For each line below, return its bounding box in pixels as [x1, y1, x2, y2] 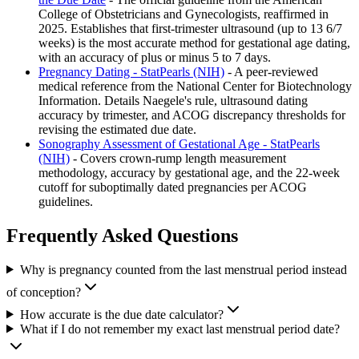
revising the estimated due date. [38, 122, 196, 136]
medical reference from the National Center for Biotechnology [38, 79, 352, 93]
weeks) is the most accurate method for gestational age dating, [38, 35, 350, 50]
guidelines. [38, 194, 93, 208]
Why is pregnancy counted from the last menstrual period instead [19, 262, 347, 276]
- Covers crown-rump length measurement [70, 151, 286, 165]
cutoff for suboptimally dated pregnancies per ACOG [38, 179, 307, 194]
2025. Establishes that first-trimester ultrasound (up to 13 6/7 [38, 21, 342, 35]
